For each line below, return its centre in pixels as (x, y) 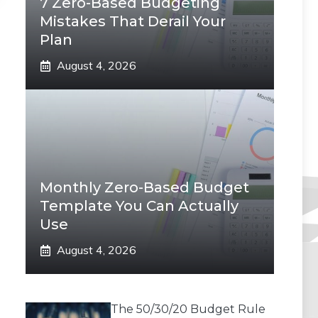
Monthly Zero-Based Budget (144, 187)
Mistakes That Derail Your (133, 21)
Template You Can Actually (139, 206)
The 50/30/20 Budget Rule (188, 309)
